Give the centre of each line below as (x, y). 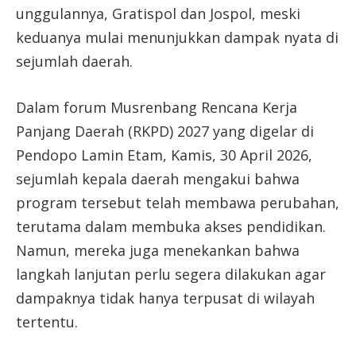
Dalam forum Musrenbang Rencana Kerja (157, 107)
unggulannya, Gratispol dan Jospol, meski (158, 13)
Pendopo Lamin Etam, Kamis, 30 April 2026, (164, 155)
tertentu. (47, 321)
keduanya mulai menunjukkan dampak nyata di (177, 37)
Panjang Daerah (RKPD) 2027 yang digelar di (165, 131)
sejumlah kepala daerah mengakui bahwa (158, 178)
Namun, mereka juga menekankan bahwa (158, 250)
